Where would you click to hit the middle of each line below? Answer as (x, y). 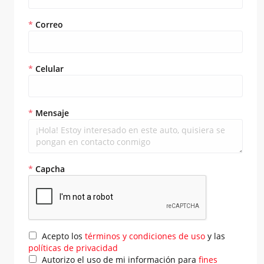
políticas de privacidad (73, 247)
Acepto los (61, 236)
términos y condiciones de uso (146, 236)
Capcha (49, 169)
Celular (48, 68)
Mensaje (51, 113)
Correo (48, 24)
